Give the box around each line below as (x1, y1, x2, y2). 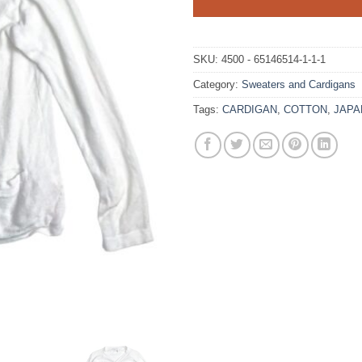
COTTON (284, 103, 327, 116)
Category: (193, 78, 242, 90)
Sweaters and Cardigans (242, 78, 356, 90)
